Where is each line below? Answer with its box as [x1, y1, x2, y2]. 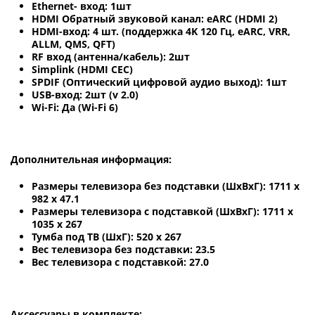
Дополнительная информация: [11, 153, 172, 167]
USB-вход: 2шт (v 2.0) [32, 88, 139, 102]
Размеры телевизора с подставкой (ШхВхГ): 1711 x [32, 205, 293, 219]
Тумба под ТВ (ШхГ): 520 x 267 [32, 230, 181, 244]
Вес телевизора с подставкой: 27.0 [32, 255, 209, 269]
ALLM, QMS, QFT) [32, 37, 115, 51]
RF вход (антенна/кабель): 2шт [32, 50, 190, 64]
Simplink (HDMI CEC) [32, 63, 133, 77]
